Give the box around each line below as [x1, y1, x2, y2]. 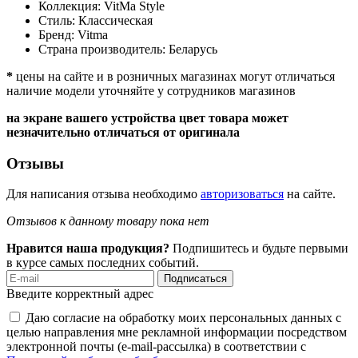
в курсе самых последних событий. [6, 256, 199, 270]
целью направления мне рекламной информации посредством [6, 325, 347, 340]
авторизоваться [201, 187, 284, 201]
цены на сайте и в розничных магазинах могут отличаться [13, 70, 335, 83]
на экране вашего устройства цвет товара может [6, 111, 288, 125]
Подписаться [164, 272, 227, 285]
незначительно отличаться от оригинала [6, 125, 240, 139]
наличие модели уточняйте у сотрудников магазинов [6, 84, 296, 97]
